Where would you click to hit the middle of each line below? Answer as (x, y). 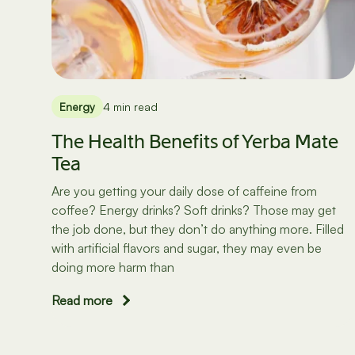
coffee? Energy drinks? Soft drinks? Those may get (194, 210)
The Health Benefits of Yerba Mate (195, 142)
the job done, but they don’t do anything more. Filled (198, 229)
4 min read (130, 107)
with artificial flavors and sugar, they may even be (187, 248)
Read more (82, 301)
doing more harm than (113, 267)
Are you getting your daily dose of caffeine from (184, 191)
